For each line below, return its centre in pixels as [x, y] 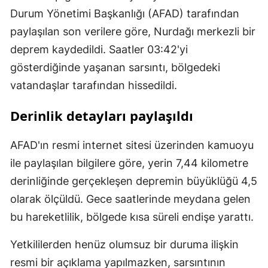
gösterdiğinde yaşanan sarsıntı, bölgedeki [115, 68]
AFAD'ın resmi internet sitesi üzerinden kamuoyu [132, 145]
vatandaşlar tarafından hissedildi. [94, 86]
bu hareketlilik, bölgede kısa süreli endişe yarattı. [132, 217]
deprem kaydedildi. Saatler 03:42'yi [99, 50]
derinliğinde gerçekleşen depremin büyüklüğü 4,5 [134, 181]
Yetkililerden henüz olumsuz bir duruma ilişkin [124, 245]
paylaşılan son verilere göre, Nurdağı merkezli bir [133, 32]
